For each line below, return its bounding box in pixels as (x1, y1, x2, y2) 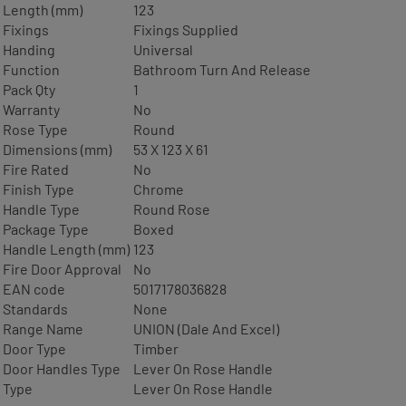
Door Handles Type (3, 359, 121, 377)
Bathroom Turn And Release (133, 60, 311, 78)
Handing (3, 40, 55, 58)
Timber (133, 339, 179, 357)
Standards (3, 299, 68, 317)
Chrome (133, 179, 184, 198)
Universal (133, 40, 193, 58)
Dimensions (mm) (3, 140, 111, 158)
